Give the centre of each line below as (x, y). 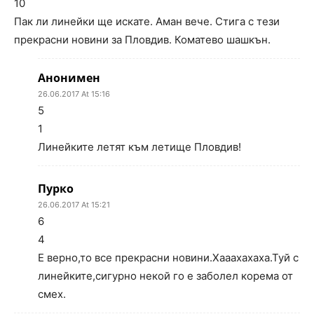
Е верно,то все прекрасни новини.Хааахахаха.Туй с (168, 258)
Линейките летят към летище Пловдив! (139, 147)
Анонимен (69, 78)
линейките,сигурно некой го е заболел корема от (165, 276)
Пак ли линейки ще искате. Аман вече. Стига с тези (147, 22)
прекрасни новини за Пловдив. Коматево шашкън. (142, 40)
